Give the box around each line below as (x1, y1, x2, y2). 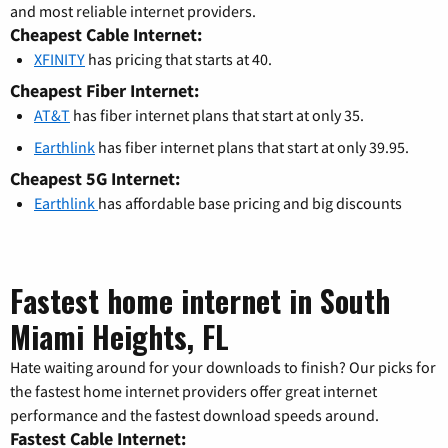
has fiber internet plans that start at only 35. (70, 105, 364, 126)
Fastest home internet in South (10, 278, 390, 324)
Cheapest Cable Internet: (10, 23, 202, 47)
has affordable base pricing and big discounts (98, 193, 402, 214)
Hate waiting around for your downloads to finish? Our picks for (10, 357, 436, 378)
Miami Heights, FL (10, 314, 229, 360)
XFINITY (34, 49, 85, 70)
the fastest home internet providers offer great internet (10, 381, 377, 402)
